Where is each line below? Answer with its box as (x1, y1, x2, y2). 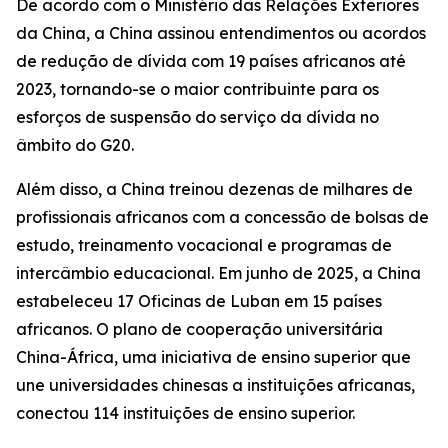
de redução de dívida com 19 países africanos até (16, 51, 406, 71)
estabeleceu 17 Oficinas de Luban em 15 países (16, 291, 382, 311)
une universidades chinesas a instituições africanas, (16, 375, 415, 395)
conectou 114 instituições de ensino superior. (16, 403, 355, 423)
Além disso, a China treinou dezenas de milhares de (16, 179, 413, 199)
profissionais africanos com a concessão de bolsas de (16, 207, 429, 227)
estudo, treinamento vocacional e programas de (16, 235, 392, 255)
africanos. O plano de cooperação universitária (16, 319, 383, 339)
